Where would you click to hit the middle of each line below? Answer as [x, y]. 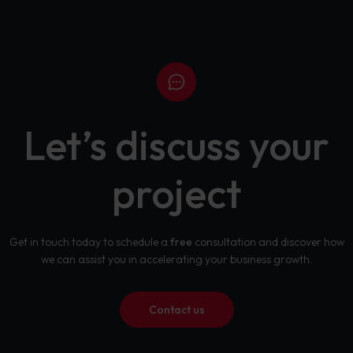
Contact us [176, 309]
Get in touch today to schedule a [89, 242]
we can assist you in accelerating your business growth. [176, 259]
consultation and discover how [268, 242]
